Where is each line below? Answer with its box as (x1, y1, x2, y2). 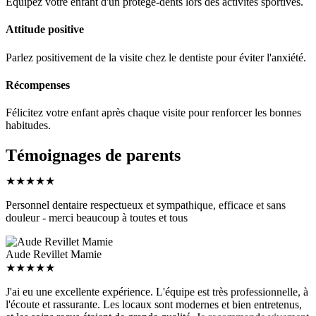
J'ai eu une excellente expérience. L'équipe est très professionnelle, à (6, 278, 308, 291)
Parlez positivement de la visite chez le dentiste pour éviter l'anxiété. (6, 51, 306, 63)
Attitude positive (6, 23, 84, 36)
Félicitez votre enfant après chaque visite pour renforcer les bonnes (6, 107, 301, 119)
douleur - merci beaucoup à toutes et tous (6, 204, 188, 217)
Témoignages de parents (6, 145, 181, 164)
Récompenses (6, 78, 70, 91)
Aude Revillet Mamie (6, 241, 102, 253)
